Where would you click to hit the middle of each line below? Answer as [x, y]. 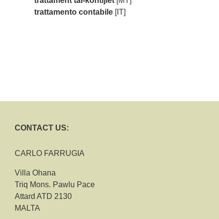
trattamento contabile [74, 12]
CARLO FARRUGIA [50, 153]
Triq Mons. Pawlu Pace [55, 185]
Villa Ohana [35, 173]
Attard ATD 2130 [43, 196]
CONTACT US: [42, 128]
